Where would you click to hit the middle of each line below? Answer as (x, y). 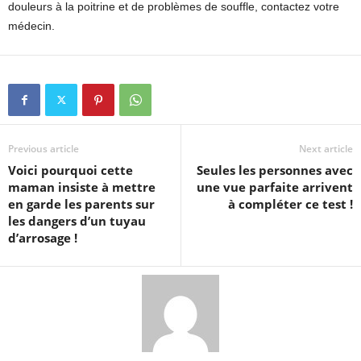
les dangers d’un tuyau (77, 221)
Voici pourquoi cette (71, 170)
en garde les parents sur (81, 204)
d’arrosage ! (43, 238)
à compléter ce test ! (290, 204)
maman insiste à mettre (82, 187)
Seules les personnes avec (275, 170)
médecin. (31, 26)
